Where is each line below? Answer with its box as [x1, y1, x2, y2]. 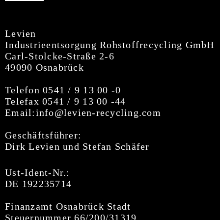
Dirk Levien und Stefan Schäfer [5, 141, 150, 152]
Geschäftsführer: [5, 130, 82, 140]
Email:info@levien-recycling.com [5, 107, 161, 118]
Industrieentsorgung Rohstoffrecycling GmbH [5, 39, 215, 50]
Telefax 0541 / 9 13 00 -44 [5, 96, 126, 107]
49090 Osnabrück [5, 62, 84, 73]
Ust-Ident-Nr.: [5, 167, 70, 178]
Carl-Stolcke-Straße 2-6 [5, 51, 114, 61]
